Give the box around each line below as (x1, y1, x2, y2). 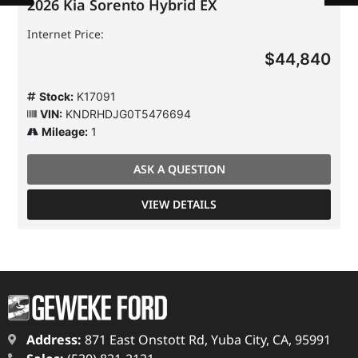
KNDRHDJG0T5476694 (62, 107, 191, 121)
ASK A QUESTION (133, 161, 225, 177)
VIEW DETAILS (141, 197, 217, 212)
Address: (26, 331, 82, 348)
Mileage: (42, 125, 88, 138)
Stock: (39, 89, 74, 103)
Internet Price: (27, 26, 104, 42)
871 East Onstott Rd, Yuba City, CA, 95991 (81, 331, 331, 348)
